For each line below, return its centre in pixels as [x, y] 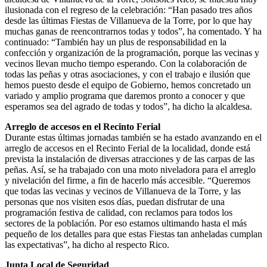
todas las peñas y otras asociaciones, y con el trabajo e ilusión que [128, 74]
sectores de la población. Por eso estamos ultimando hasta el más [126, 223]
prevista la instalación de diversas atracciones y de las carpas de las [130, 159]
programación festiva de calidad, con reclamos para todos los [119, 212]
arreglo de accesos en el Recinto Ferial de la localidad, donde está [128, 148]
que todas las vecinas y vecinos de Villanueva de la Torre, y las [123, 191]
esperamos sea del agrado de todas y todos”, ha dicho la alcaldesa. [128, 106]
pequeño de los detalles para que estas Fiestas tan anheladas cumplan [133, 234]
